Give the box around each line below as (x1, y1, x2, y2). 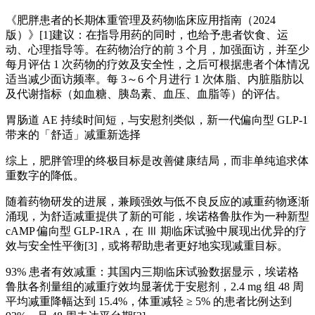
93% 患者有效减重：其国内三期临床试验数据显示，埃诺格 (6, 265, 299, 278)
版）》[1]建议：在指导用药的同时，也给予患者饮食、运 (6, 28, 288, 41)
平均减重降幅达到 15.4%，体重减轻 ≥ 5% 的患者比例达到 (6, 295, 292, 307)
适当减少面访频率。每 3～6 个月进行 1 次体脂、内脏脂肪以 (6, 72, 304, 85)
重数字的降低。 (6, 169, 84, 181)
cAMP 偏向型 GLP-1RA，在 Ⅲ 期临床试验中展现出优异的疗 (6, 224, 307, 237)
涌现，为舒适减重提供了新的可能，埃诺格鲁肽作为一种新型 (6, 210, 309, 222)
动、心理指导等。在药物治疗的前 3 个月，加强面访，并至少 (6, 43, 309, 56)
